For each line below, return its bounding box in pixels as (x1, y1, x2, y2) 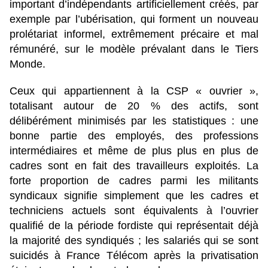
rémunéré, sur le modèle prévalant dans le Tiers (10, 43, 258, 56)
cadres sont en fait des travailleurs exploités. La (10, 160, 258, 172)
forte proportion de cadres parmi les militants (10, 175, 258, 187)
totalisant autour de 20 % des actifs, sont (10, 100, 258, 112)
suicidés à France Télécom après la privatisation (10, 249, 258, 262)
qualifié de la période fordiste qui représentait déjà (10, 220, 258, 232)
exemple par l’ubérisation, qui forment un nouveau (10, 13, 258, 26)
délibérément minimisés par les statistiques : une (10, 115, 258, 127)
